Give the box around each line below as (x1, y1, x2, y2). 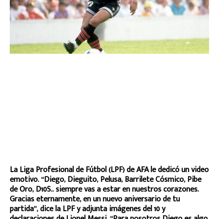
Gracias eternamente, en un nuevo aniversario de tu (10, 192, 180, 206)
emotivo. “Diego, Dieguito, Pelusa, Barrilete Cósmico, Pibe (10, 173, 201, 186)
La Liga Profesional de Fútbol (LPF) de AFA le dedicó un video (10, 163, 209, 176)
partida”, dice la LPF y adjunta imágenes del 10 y (10, 202, 165, 216)
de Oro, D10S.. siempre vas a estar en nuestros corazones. (10, 182, 199, 196)
